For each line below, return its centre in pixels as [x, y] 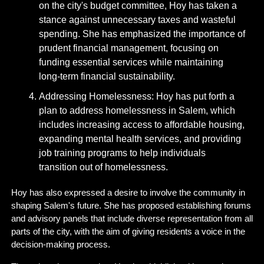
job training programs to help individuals [122, 153]
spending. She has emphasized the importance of [142, 34]
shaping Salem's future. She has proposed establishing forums [131, 205]
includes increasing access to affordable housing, [142, 124]
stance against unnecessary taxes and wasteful [137, 19]
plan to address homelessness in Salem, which [137, 110]
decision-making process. [61, 244]
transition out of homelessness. [103, 167]
